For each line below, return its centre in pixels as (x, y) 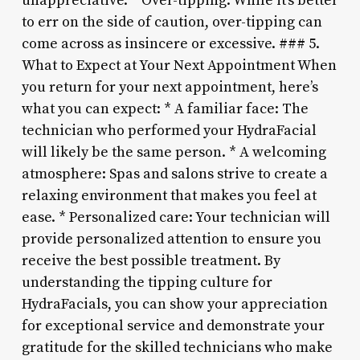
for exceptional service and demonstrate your (173, 325)
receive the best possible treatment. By (151, 260)
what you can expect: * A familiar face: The (165, 108)
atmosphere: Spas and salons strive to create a (174, 174)
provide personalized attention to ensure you (171, 239)
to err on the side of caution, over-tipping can (172, 22)
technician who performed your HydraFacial (169, 130)
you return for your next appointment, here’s (170, 87)
